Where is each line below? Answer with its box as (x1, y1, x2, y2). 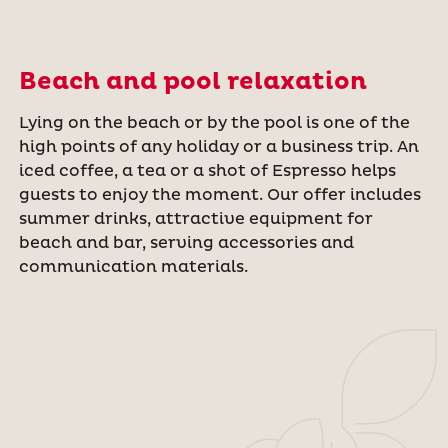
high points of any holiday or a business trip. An (18, 137, 419, 158)
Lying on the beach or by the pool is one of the (18, 113, 410, 134)
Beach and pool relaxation (18, 67, 367, 98)
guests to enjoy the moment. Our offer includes (18, 185, 421, 206)
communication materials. (18, 257, 248, 278)
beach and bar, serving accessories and (18, 233, 354, 254)
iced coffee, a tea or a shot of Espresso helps (18, 161, 396, 182)
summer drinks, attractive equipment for (18, 209, 373, 230)
